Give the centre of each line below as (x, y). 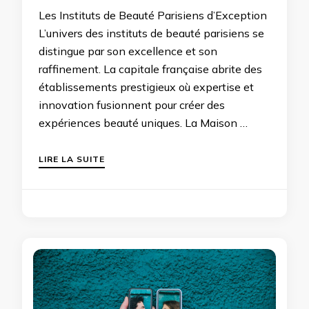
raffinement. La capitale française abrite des (150, 69)
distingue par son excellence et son (128, 51)
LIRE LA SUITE (72, 159)
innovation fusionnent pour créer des (132, 105)
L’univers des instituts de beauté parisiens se (151, 33)
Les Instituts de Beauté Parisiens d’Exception (153, 16)
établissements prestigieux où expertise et (146, 87)
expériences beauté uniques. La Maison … (143, 123)
